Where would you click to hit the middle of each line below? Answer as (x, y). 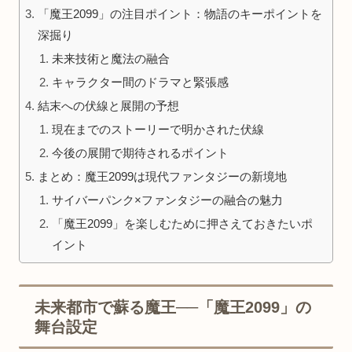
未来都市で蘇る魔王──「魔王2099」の (173, 307)
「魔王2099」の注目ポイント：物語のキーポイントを (180, 13)
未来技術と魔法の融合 (111, 58)
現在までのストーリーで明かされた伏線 (158, 129)
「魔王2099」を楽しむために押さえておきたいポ (183, 224)
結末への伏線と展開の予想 (109, 105)
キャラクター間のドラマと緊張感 (141, 82)
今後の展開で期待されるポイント (141, 152)
